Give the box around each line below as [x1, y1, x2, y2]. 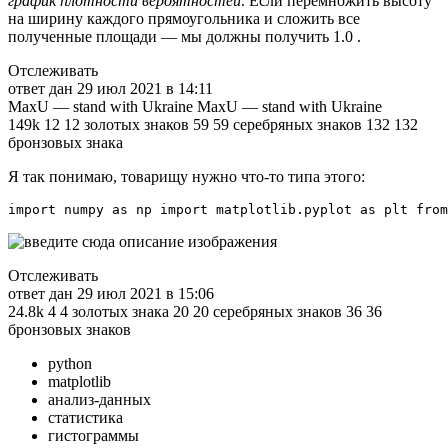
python [48, 355, 92, 373]
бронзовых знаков [8, 321, 131, 339]
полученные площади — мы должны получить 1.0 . [8, 28, 361, 46]
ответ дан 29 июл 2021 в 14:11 [8, 80, 213, 98]
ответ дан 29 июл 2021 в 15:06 [8, 285, 214, 303]
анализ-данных [48, 391, 151, 409]
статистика [48, 409, 123, 427]
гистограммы [48, 427, 139, 445]
